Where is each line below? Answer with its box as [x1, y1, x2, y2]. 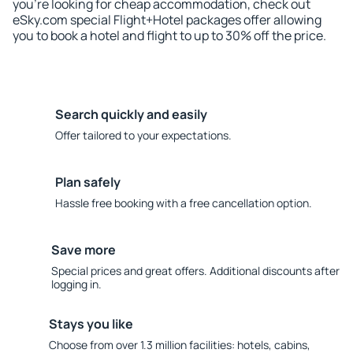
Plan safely [55, 173, 121, 191]
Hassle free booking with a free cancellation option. [55, 195, 312, 210]
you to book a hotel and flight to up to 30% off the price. [13, 27, 326, 44]
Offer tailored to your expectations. [55, 128, 232, 143]
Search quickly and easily [55, 106, 207, 123]
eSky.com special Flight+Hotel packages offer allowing [13, 11, 321, 28]
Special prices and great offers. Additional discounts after [50, 263, 340, 278]
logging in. [50, 277, 102, 292]
